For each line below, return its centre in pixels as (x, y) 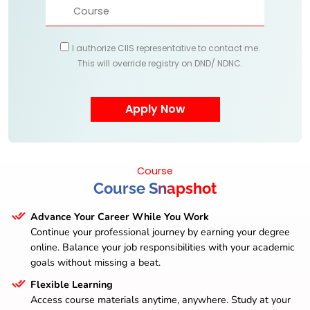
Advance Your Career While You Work (120, 216)
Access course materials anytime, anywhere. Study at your (161, 299)
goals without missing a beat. (95, 262)
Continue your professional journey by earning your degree (160, 231)
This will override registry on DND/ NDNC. (160, 63)
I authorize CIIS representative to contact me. (166, 48)
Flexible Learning (72, 284)
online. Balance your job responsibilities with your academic (163, 247)
